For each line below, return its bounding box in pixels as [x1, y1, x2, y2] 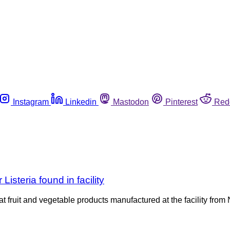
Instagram [13, 97, 49, 106]
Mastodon [113, 97, 149, 106]
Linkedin [65, 97, 97, 106]
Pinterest [165, 97, 198, 106]
